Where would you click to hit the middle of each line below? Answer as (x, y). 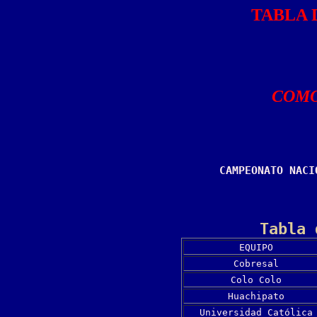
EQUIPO (256, 248)
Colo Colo (256, 280)
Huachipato (256, 296)
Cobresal (256, 264)
